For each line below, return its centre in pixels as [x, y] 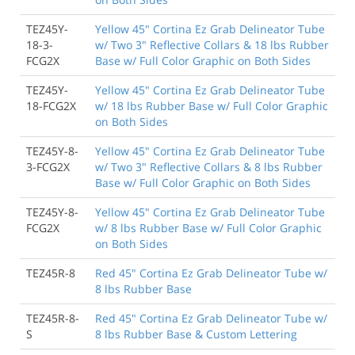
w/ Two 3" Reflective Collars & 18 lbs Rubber [212, 44]
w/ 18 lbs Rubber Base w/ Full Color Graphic [212, 105]
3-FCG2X [48, 166]
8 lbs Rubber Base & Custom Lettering [196, 334]
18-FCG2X [51, 105]
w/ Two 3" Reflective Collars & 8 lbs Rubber [209, 166]
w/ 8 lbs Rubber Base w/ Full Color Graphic [208, 227]
